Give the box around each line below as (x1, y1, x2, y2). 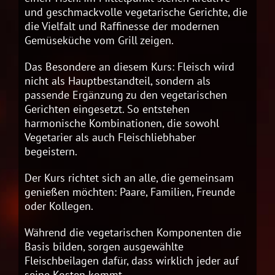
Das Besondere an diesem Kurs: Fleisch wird (25, 60, 234, 74)
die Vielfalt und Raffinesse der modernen (25, 19, 219, 34)
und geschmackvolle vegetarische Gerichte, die (25, 5, 247, 20)
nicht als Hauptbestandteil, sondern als (25, 74, 211, 88)
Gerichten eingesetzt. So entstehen (25, 102, 190, 117)
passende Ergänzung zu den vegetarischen (25, 88, 227, 103)
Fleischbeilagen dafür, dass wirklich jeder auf (25, 254, 239, 268)
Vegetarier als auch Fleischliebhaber (25, 130, 196, 145)
